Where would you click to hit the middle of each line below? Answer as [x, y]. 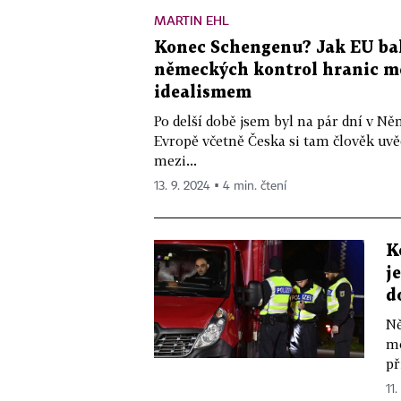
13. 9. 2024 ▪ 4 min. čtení [220, 186]
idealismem [203, 93]
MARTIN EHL [192, 20]
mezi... [175, 160]
